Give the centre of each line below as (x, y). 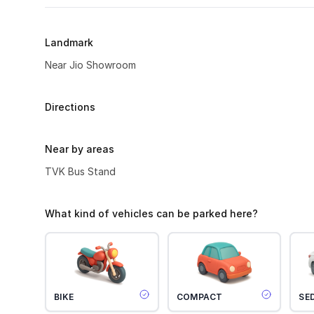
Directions (70, 107)
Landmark (69, 42)
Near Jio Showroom (90, 65)
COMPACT (199, 297)
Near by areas (80, 149)
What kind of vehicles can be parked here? (151, 213)
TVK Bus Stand (80, 171)
